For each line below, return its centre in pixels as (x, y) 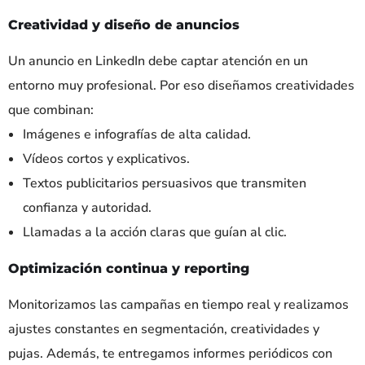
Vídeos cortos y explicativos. (106, 158)
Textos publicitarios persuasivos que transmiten (165, 183)
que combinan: (51, 110)
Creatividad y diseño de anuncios (124, 24)
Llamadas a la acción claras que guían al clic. (155, 232)
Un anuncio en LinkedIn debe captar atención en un (158, 61)
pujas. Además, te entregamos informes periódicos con (170, 353)
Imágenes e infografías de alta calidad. (137, 134)
